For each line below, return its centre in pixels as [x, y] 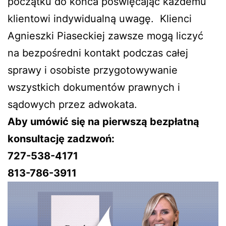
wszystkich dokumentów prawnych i [94, 88]
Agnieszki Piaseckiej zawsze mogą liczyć [105, 36]
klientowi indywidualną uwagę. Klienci [100, 19]
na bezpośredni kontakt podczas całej [98, 53]
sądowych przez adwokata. [72, 105]
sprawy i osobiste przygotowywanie [93, 70]
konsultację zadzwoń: [61, 139]
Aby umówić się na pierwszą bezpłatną [103, 122]
